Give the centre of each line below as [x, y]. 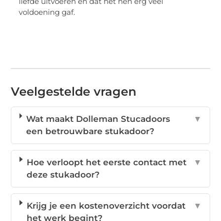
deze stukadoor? [63, 175]
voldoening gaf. [47, 12]
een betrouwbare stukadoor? [90, 131]
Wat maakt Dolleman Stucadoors [98, 119]
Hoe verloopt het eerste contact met [106, 163]
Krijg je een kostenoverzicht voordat [106, 206]
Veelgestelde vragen [74, 92]
